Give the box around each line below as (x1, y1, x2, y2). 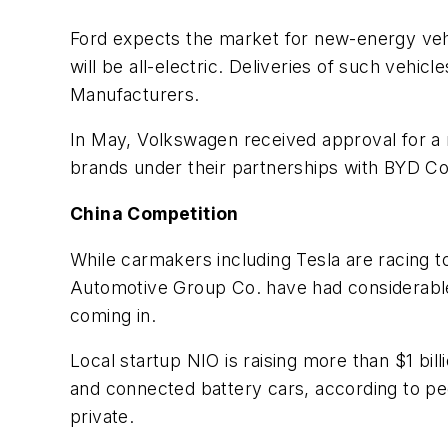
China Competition (70, 202, 239, 224)
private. (70, 406, 135, 428)
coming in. (70, 304, 157, 326)
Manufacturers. (70, 83, 200, 105)
